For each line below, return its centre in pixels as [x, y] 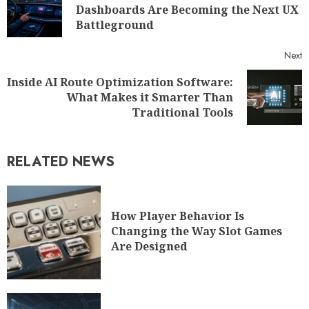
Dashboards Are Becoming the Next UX [187, 10]
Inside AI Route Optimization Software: [120, 82]
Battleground [115, 25]
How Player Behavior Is [178, 216]
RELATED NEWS [61, 162]
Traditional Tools [182, 113]
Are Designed [149, 246]
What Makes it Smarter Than [150, 98]
